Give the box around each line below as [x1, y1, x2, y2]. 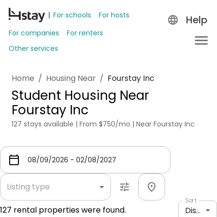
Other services [9, 44, 58, 53]
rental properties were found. [12, 204, 126, 216]
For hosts [99, 10, 129, 20]
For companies [9, 28, 59, 38]
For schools [53, 10, 91, 20]
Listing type [7, 181, 50, 192]
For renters [67, 28, 103, 38]
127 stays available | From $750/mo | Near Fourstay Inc [12, 119, 195, 129]
